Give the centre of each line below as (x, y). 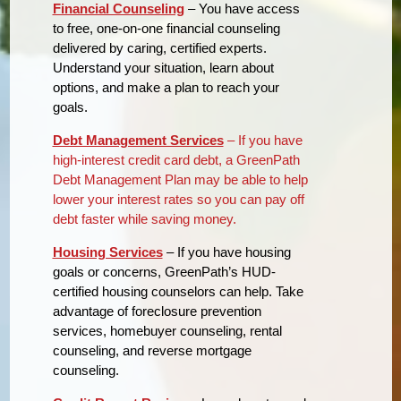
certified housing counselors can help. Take (178, 291)
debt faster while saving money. (144, 218)
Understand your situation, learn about (163, 67)
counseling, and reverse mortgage (152, 350)
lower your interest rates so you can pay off (178, 199)
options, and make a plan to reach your (166, 87)
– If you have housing (226, 252)
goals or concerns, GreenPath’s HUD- (164, 271)
